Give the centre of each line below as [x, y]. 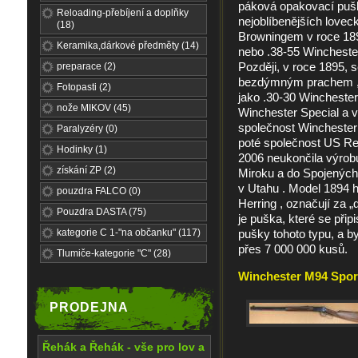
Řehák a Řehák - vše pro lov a [123, 347]
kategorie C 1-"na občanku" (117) [129, 233]
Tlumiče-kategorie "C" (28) [114, 253]
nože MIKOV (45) [94, 108]
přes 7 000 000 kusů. [293, 249]
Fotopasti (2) [84, 87]
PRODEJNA [89, 307]
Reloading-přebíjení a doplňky [123, 13]
